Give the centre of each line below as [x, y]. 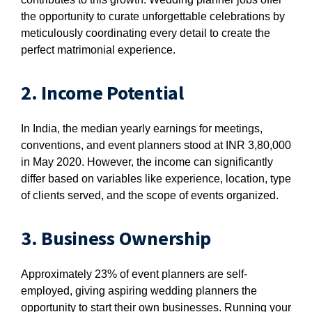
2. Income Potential [102, 93]
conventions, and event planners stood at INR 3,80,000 [156, 145]
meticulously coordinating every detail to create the [146, 33]
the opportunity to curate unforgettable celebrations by [153, 16]
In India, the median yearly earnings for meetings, [142, 128]
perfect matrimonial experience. [98, 50]
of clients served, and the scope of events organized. [150, 195]
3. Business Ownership [116, 238]
